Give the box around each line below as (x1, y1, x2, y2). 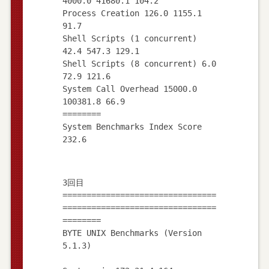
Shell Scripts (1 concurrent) (62, 33, 197, 43)
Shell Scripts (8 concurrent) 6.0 (62, 58, 216, 68)
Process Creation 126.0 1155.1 (62, 8, 202, 18)
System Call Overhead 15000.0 (62, 83, 197, 94)
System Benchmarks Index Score (62, 121, 202, 131)
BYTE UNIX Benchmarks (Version (62, 228, 202, 238)
